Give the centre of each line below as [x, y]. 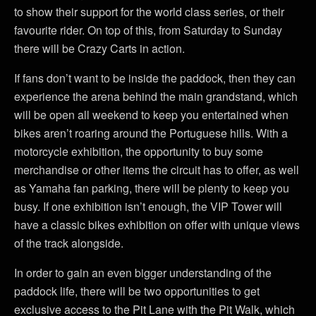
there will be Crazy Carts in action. [99, 48]
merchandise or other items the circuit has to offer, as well [157, 169]
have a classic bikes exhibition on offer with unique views [157, 224]
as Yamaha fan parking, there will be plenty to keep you [152, 188]
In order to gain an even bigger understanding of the [143, 272]
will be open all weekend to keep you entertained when [151, 114]
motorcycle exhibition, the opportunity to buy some [139, 151]
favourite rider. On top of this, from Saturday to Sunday [148, 30]
